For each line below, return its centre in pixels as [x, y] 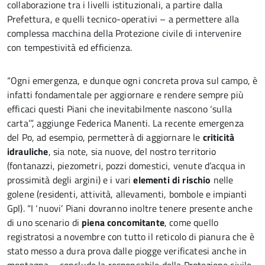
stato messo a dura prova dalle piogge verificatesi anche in [127, 251]
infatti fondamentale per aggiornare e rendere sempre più [125, 95]
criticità [219, 137]
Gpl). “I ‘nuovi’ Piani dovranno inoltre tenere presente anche [130, 208]
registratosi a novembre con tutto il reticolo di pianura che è [131, 237]
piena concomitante [123, 222]
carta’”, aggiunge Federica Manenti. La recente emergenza [125, 123]
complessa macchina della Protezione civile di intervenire [125, 33]
